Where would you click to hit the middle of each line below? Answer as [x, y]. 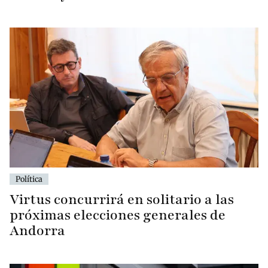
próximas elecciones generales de [118, 215]
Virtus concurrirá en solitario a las [122, 200]
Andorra [37, 231]
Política [29, 179]
